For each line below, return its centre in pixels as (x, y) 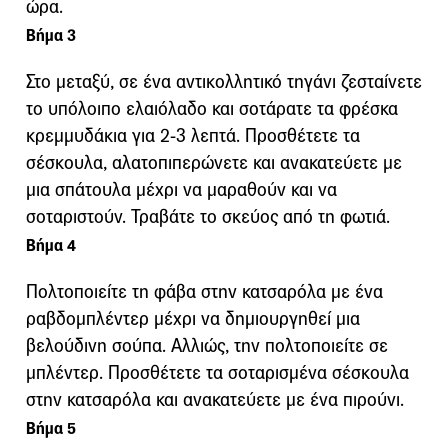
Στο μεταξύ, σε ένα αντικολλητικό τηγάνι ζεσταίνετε (224, 81)
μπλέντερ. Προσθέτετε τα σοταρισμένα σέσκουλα (217, 372)
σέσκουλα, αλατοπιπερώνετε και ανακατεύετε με (214, 162)
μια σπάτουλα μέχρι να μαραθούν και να (181, 189)
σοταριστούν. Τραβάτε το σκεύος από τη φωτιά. (208, 216)
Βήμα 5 (51, 428)
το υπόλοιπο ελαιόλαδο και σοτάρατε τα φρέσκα (212, 108)
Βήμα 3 (51, 35)
